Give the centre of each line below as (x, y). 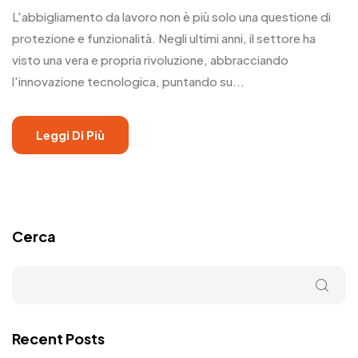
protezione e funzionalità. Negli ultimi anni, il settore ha (164, 38)
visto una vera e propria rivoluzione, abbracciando (150, 59)
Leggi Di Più (70, 134)
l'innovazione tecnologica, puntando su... (128, 81)
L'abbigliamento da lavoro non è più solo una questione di (171, 16)
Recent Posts (58, 338)
